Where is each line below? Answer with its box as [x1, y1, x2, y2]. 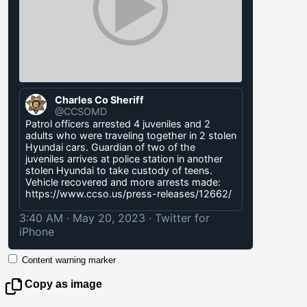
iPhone [19, 224, 54, 238]
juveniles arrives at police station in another [25, 152, 223, 164]
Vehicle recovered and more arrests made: [25, 175, 221, 188]
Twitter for [155, 210, 210, 225]
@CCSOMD [55, 105, 108, 117]
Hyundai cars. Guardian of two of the [25, 140, 195, 153]
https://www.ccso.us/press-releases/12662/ [25, 187, 232, 199]
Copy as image [22, 278, 102, 290]
